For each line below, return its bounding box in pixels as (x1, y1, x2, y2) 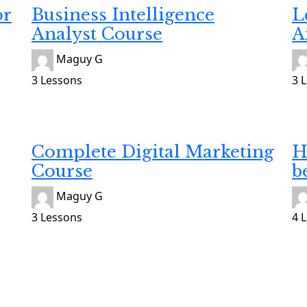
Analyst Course (32, 23, 162, 44)
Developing (32, 108, 90, 123)
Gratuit (32, 125, 69, 141)
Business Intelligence (32, 4, 214, 25)
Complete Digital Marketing (32, 141, 274, 162)
